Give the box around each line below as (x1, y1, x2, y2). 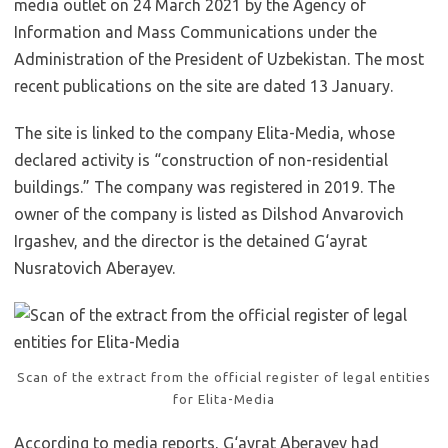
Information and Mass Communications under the (14, 23, 377, 41)
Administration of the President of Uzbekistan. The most (14, 50, 424, 68)
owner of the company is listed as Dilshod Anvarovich (14, 205, 404, 223)
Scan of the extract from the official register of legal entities (17, 370, 431, 384)
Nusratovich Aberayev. (14, 259, 175, 277)
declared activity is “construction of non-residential (14, 151, 388, 169)
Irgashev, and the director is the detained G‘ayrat (14, 232, 367, 250)
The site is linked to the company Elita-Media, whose (14, 124, 395, 142)
